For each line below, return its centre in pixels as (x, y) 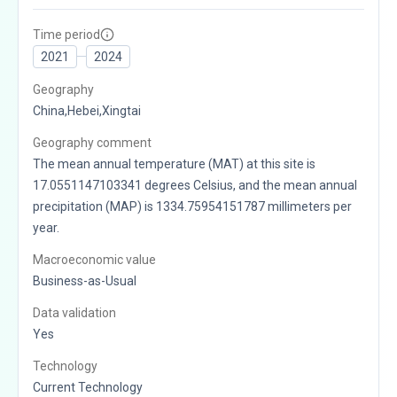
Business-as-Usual (85, 280)
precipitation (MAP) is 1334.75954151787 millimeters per (192, 206)
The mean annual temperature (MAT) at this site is (174, 163)
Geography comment (92, 142)
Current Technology (88, 387)
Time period (66, 34)
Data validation (74, 312)
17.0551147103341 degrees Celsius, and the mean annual (195, 185)
